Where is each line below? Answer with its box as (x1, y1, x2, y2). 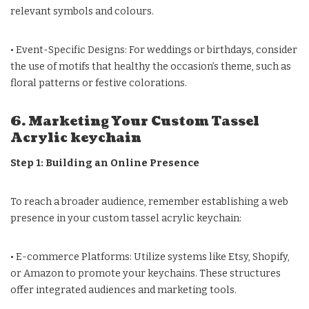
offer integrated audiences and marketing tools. (10, 283, 237, 296)
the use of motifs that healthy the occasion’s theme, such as (10, 60, 291, 72)
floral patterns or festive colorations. (10, 77, 187, 89)
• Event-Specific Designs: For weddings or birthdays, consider (10, 43, 297, 56)
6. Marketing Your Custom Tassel (10, 112, 259, 130)
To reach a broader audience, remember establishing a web (10, 195, 288, 208)
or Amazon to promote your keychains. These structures (10, 267, 281, 279)
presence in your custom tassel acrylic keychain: (10, 212, 241, 224)
